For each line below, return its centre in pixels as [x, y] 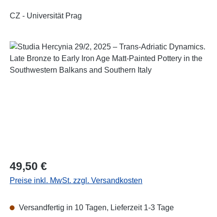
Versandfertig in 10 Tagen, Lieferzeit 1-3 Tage [95, 207]
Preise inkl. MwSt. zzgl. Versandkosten [76, 180]
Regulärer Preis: [37, 163]
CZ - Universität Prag [46, 15]
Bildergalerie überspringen [55, 46]
